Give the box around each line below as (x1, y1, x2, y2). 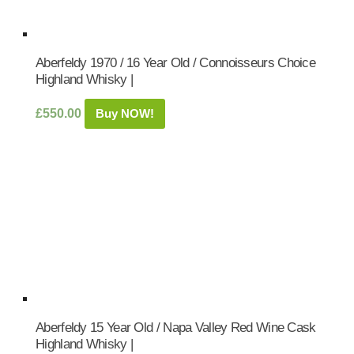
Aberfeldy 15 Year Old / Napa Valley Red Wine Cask (36, 320, 316, 334)
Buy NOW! (96, 107, 154, 120)
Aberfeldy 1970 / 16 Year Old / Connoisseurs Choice (36, 55, 315, 70)
